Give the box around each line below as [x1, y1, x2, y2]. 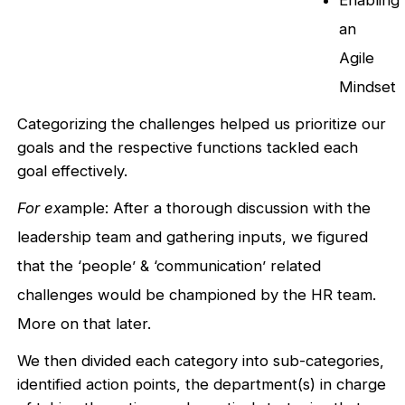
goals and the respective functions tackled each [17, 138, 359, 157]
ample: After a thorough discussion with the [61, 199, 372, 218]
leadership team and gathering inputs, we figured [17, 228, 369, 247]
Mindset [339, 78, 397, 97]
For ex [17, 199, 62, 218]
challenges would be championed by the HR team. [17, 286, 377, 305]
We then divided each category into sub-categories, [17, 352, 385, 371]
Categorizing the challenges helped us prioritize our [17, 115, 387, 134]
